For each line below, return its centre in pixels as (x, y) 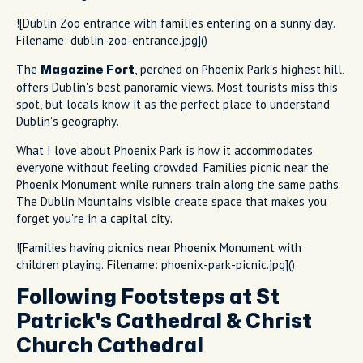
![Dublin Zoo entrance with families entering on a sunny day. (176, 23)
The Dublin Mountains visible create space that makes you (171, 201)
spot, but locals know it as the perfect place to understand (173, 104)
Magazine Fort (88, 70)
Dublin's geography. (68, 121)
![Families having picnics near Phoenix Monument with (159, 247)
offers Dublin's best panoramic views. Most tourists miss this (177, 87)
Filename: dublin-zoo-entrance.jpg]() (112, 40)
